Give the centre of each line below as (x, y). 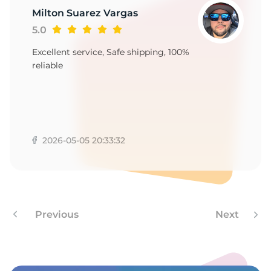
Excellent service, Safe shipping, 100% (111, 52)
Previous (56, 215)
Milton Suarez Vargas (85, 13)
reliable (47, 66)
